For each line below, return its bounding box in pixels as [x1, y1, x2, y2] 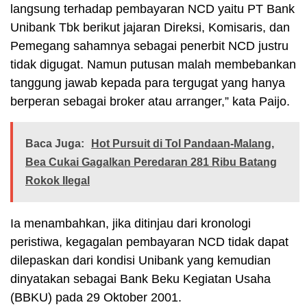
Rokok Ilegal [25, 174, 90, 186]
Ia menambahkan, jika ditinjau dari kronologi [10, 216, 251, 230]
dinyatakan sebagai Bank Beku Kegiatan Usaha [10, 271, 271, 286]
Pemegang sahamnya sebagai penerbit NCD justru [10, 38, 288, 53]
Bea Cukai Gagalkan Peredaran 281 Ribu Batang [25, 156, 277, 168]
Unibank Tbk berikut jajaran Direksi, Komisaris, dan [10, 20, 290, 34]
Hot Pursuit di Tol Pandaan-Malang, [91, 137, 274, 149]
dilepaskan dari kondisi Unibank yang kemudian [10, 253, 271, 267]
